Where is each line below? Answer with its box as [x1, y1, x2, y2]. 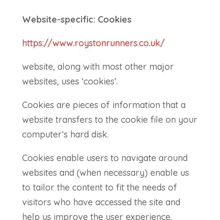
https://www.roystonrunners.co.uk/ [22, 37, 165, 49]
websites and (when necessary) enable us [22, 167, 189, 178]
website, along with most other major [22, 61, 174, 72]
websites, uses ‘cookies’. [22, 76, 118, 87]
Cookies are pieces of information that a [22, 99, 186, 110]
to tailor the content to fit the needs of [22, 182, 177, 193]
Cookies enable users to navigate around [22, 152, 188, 164]
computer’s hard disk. [22, 129, 109, 140]
